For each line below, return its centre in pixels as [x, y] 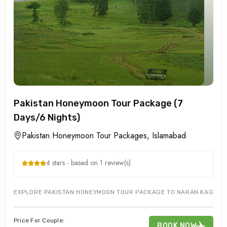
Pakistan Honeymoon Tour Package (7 [98, 103]
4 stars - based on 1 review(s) [88, 163]
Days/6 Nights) [47, 118]
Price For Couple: [39, 220]
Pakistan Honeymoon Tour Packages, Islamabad [104, 136]
